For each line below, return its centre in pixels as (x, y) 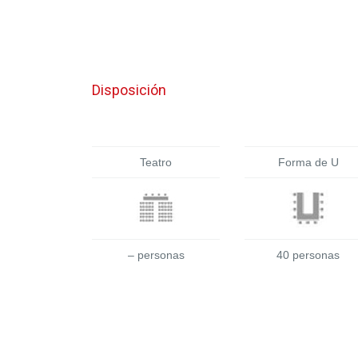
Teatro (156, 162)
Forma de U (308, 162)
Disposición (129, 89)
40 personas (308, 255)
